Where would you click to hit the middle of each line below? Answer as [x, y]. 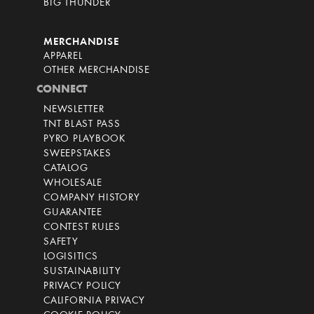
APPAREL [63, 57]
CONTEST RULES [82, 228]
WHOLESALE [73, 184]
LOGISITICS [71, 257]
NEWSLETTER [74, 110]
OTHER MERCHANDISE [97, 71]
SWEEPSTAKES [77, 154]
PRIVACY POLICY [82, 287]
